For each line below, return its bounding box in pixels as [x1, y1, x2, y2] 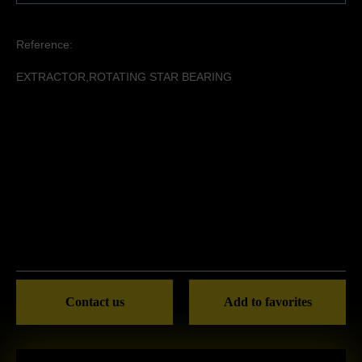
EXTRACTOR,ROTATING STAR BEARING [16, 70, 232, 83]
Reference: [16, 38, 73, 51]
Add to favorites [223, 295, 312, 309]
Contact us [65, 295, 124, 309]
